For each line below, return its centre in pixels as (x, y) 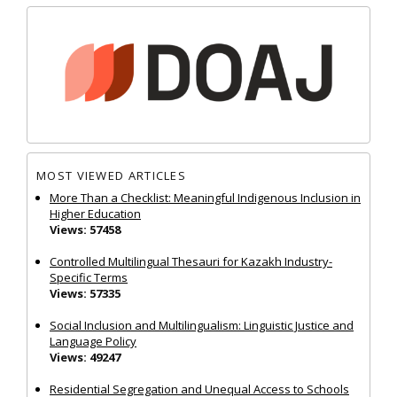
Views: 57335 (85, 293)
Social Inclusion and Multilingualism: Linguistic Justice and (202, 325)
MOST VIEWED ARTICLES (111, 176)
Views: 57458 (85, 229)
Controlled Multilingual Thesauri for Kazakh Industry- (191, 261)
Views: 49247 (85, 357)
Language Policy (93, 341)
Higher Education (95, 213)
